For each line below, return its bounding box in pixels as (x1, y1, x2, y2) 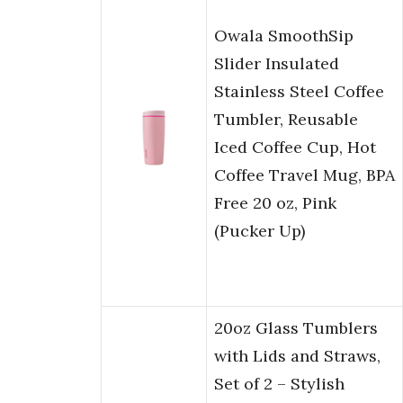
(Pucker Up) (214, 220, 305, 242)
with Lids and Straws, (214, 345, 381, 367)
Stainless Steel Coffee (214, 81, 384, 103)
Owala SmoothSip (214, 25, 354, 47)
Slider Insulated (214, 53, 339, 75)
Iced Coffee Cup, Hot (214, 137, 376, 158)
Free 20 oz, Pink (214, 193, 336, 214)
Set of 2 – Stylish (214, 373, 345, 395)
